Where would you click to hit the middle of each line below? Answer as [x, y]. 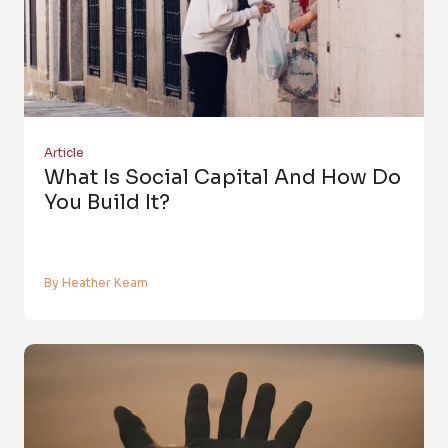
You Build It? [107, 203]
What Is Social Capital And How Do [222, 178]
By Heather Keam [96, 283]
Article [64, 153]
